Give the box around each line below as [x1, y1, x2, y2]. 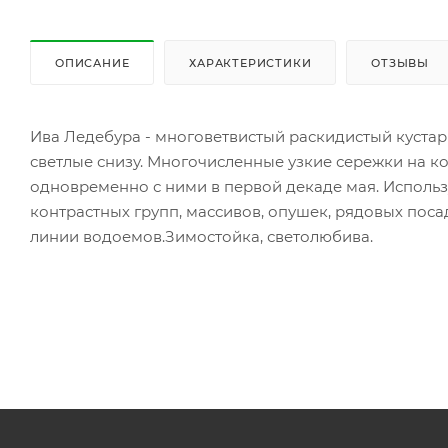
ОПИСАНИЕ [55, 56, 130, 71]
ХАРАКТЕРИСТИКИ [189, 56, 312, 71]
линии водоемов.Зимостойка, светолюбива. [30, 227, 373, 247]
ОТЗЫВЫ [371, 56, 430, 71]
